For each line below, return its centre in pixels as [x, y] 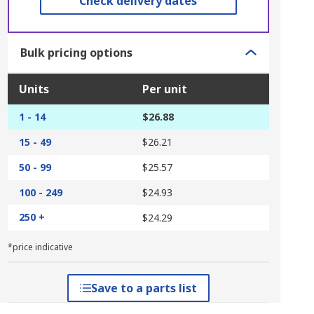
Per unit [164, 89]
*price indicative [40, 247]
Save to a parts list [144, 288]
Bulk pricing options [76, 53]
